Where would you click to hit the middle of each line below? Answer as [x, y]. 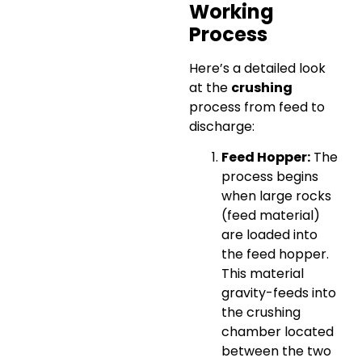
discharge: [222, 126]
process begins [270, 177]
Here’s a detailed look [257, 68]
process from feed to [257, 107]
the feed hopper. [275, 255]
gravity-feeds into [279, 293]
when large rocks [276, 196]
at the [210, 87]
